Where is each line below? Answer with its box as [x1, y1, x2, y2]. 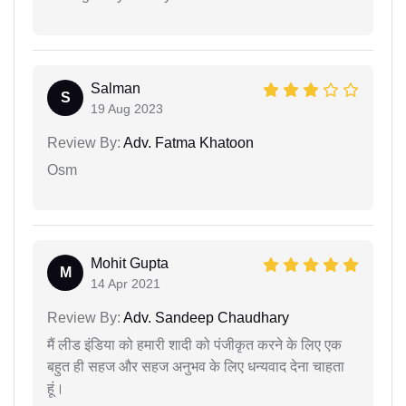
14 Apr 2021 [91, 275, 160, 291]
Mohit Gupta [91, 255, 169, 271]
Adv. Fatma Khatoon [121, 134, 254, 150]
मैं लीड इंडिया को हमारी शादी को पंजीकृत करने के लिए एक [47, 336, 342, 353]
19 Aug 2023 [91, 101, 163, 116]
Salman [91, 80, 140, 96]
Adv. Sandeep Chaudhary [121, 309, 289, 325]
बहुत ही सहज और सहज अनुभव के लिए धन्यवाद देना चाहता [47, 358, 344, 374]
